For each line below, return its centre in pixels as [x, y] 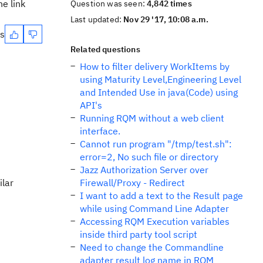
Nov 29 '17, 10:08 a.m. [166, 19]
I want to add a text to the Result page [161, 195]
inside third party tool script [139, 234]
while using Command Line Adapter [154, 208]
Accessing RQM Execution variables [155, 221]
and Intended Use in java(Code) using [159, 92]
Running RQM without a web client [152, 118]
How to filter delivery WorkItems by [155, 66]
